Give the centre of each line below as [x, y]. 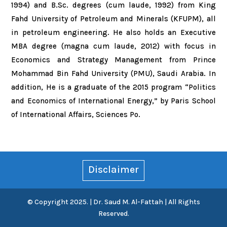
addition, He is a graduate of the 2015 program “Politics [113, 87]
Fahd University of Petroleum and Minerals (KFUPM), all [113, 19]
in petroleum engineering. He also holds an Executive [113, 32]
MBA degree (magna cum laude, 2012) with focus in [113, 46]
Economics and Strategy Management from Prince [113, 60]
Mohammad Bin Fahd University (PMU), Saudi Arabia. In [113, 73]
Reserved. [113, 214]
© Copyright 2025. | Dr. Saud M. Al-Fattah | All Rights [113, 202]
